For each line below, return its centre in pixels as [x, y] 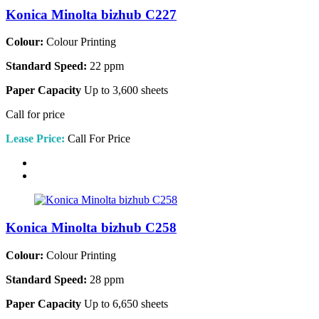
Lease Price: [35, 139]
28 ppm [105, 279]
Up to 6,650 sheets [125, 303]
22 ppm [105, 66]
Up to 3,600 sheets [125, 90]
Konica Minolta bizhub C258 [91, 228]
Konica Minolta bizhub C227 [91, 14]
